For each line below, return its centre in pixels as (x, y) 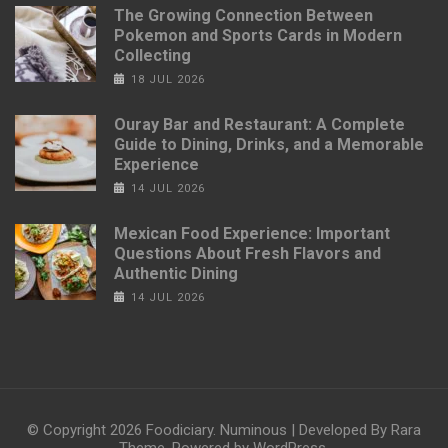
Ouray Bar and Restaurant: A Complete (259, 124)
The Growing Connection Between (243, 15)
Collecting (152, 55)
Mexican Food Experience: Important (252, 233)
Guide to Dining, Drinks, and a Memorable (269, 144)
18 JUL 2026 (167, 79)
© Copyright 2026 (86, 429)
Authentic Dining (176, 273)
